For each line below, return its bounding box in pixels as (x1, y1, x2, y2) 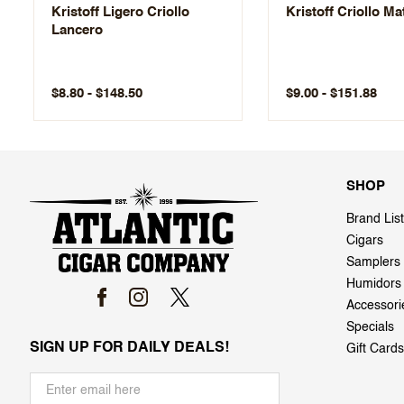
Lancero (51, 23, 103, 37)
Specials (346, 320, 394, 334)
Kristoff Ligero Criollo (51, 5, 189, 19)
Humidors (346, 277, 401, 290)
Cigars (346, 234, 383, 247)
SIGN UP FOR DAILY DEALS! (30, 340, 229, 355)
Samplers (346, 255, 400, 269)
